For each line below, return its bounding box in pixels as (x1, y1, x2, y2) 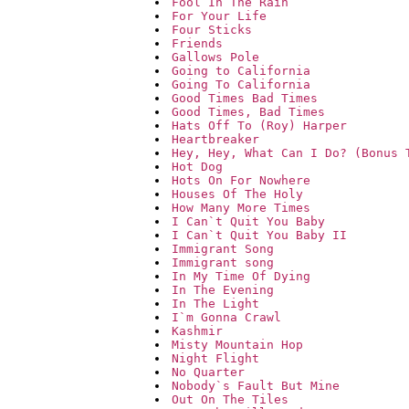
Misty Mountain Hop (172, 338, 303, 352)
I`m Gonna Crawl (172, 310, 281, 325)
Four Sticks (172, 23, 252, 37)
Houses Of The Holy (172, 187, 303, 202)
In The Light (172, 297, 259, 311)
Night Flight (172, 351, 259, 366)
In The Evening (172, 283, 274, 298)
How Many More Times (172, 201, 310, 215)
